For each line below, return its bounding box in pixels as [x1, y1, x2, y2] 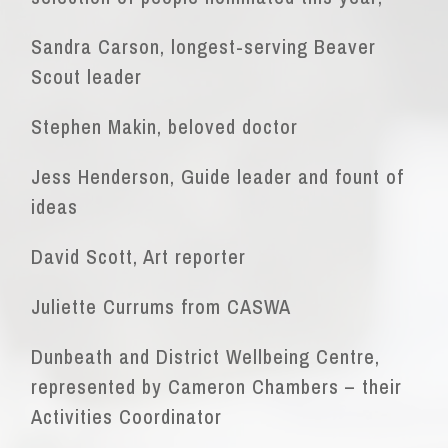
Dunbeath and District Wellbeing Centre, [31, 343, 381, 371]
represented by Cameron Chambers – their [31, 373, 403, 401]
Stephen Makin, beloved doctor [31, 113, 299, 141]
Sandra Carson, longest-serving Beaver [31, 33, 377, 61]
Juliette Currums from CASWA [31, 293, 292, 321]
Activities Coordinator [31, 403, 223, 431]
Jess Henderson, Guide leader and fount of [31, 163, 405, 191]
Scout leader [31, 63, 143, 91]
